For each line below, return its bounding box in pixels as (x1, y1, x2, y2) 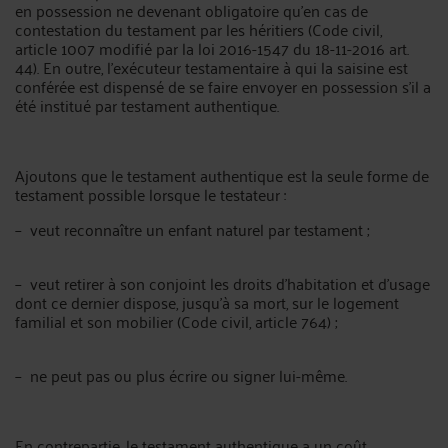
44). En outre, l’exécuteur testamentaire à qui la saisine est (15, 53, 408, 81)
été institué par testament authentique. (15, 91, 279, 119)
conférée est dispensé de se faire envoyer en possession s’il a (15, 72, 431, 100)
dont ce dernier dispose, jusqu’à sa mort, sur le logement (15, 288, 399, 316)
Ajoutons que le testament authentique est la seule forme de (15, 161, 429, 189)
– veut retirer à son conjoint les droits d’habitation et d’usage (15, 269, 430, 297)
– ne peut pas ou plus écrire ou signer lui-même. (15, 361, 347, 389)
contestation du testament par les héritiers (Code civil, (15, 15, 382, 43)
